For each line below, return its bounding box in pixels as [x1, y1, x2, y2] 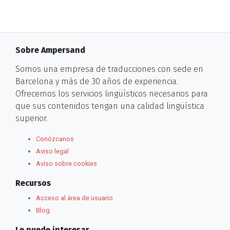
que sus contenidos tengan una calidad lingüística [15, 101, 204, 111]
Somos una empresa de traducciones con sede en [15, 64, 203, 74]
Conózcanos [36, 135, 74, 143]
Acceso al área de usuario [36, 194, 113, 202]
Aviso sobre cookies [36, 160, 97, 168]
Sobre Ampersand [15, 45, 85, 55]
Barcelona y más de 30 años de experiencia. [15, 76, 178, 87]
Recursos [15, 178, 51, 188]
